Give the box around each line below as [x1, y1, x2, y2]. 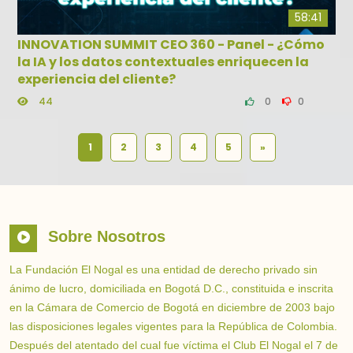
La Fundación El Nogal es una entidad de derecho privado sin [9, 263, 318, 277]
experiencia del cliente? [17, 70, 176, 89]
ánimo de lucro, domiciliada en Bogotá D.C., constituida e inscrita [9, 282, 333, 295]
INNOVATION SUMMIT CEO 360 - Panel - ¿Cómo [17, 35, 325, 54]
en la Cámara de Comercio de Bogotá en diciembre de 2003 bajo [9, 301, 335, 314]
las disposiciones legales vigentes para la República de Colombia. [9, 320, 337, 333]
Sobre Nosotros [48, 228, 165, 246]
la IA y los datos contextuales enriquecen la [17, 53, 309, 72]
